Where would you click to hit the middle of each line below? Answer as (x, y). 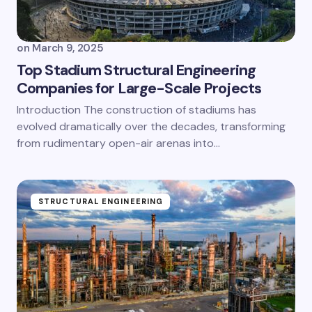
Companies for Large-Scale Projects (139, 88)
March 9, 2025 (68, 48)
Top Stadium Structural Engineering (136, 70)
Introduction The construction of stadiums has (136, 110)
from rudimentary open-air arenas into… (118, 143)
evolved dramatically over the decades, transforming (151, 126)
